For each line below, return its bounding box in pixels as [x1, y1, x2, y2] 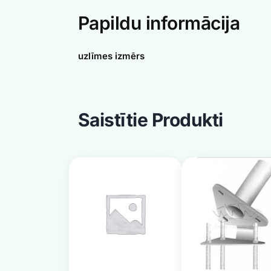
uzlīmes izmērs [78, 50, 145, 62]
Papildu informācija [77, 12, 240, 34]
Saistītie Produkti [77, 109, 223, 131]
